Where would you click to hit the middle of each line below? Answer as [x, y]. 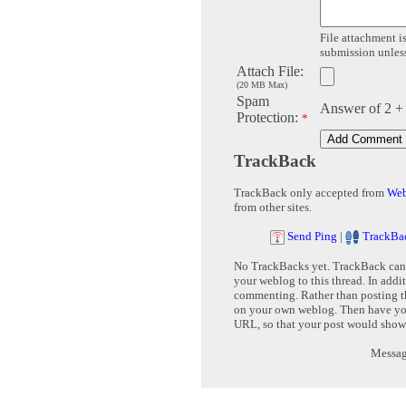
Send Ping [312, 237]
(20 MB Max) [262, 85]
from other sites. [273, 208]
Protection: [269, 118]
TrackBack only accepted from [310, 193]
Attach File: [270, 72]
